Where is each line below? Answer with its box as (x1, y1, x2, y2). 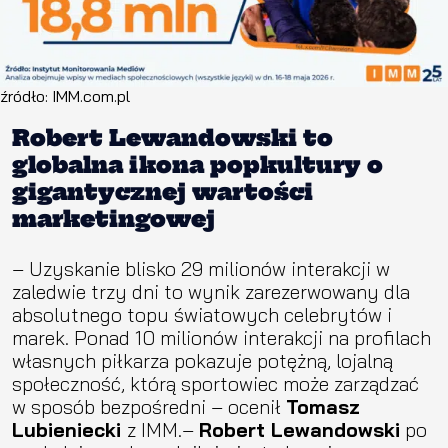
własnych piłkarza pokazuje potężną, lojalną (12, 347, 393, 373)
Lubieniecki (12, 416, 127, 442)
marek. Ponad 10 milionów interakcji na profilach (12, 324, 431, 350)
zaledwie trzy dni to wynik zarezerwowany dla (12, 278, 410, 304)
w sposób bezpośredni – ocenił (12, 393, 286, 419)
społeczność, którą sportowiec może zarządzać (12, 370, 419, 396)
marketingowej (12, 204, 215, 233)
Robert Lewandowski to (12, 123, 333, 152)
